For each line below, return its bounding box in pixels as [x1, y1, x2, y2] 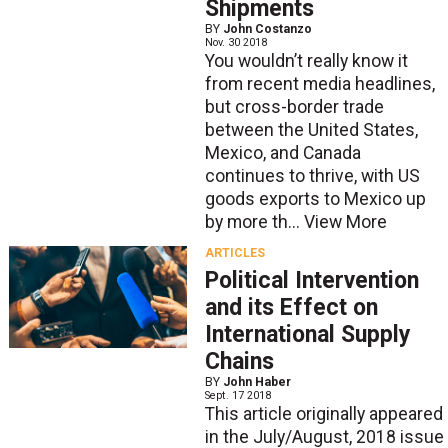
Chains [204, 348, 274, 376]
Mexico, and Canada [204, 142, 361, 163]
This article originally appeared [204, 404, 443, 425]
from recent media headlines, [204, 73, 435, 94]
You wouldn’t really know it [204, 50, 408, 71]
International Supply [204, 321, 411, 349]
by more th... [204, 211, 304, 232]
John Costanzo [222, 21, 312, 36]
